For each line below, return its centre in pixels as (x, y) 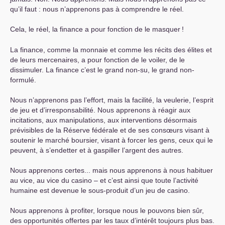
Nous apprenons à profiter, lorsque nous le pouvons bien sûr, (107, 211)
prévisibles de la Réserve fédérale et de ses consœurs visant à (110, 130)
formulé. (23, 80)
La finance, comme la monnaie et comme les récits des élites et (111, 50)
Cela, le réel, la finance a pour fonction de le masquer (95, 29)
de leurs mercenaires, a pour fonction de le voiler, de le (97, 60)
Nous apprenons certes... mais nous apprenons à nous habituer (111, 171)
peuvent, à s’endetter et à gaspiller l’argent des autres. (97, 150)
